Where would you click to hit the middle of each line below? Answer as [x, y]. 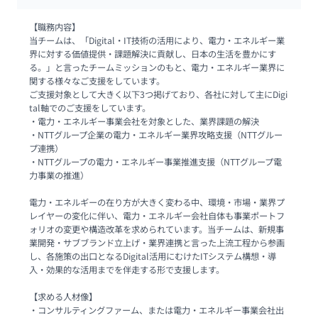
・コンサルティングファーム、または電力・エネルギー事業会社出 [156, 310]
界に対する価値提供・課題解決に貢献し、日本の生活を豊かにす [152, 54]
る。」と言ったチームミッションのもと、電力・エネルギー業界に [157, 67]
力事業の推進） [59, 175]
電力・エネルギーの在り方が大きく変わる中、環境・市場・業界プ [157, 202]
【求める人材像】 [63, 296]
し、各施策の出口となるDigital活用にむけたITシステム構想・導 [152, 256]
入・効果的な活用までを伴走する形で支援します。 [126, 269]
